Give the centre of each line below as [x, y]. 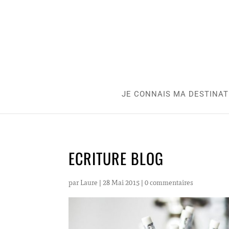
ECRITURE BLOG [116, 158]
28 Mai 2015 [121, 183]
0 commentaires [169, 183]
